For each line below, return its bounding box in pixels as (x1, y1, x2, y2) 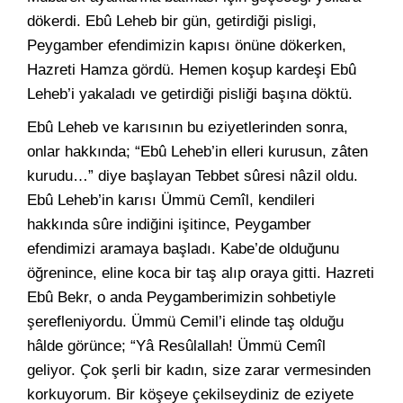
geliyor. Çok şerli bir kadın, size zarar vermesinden (27, 362, 371, 379)
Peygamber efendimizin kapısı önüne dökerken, (27, 37, 346, 54)
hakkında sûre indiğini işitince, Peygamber (27, 216, 311, 233)
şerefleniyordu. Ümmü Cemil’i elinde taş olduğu (27, 313, 344, 330)
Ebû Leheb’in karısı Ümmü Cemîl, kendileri (27, 192, 315, 209)
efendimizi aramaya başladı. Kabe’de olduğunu (27, 240, 339, 257)
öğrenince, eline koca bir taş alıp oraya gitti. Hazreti (27, 264, 374, 282)
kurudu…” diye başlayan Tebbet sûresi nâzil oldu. (27, 167, 358, 184)
